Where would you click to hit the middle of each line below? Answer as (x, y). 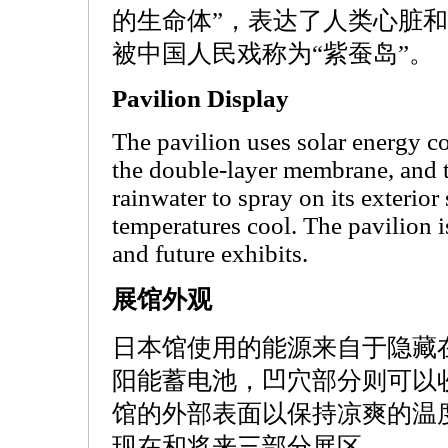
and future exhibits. (210, 253)
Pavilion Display (200, 98)
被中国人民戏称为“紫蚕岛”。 (273, 53)
